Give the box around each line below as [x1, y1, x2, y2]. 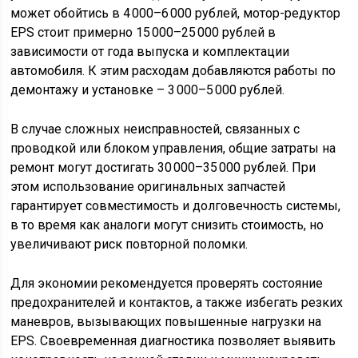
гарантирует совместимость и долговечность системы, [10, 198, 341, 213]
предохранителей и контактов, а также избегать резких [10, 295, 344, 310]
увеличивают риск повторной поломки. [10, 237, 249, 252]
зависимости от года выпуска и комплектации [10, 44, 290, 59]
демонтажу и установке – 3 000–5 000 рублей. [10, 82, 285, 97]
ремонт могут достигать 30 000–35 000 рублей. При [10, 160, 316, 175]
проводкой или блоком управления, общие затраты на [10, 141, 336, 156]
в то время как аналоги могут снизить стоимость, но [10, 217, 324, 233]
